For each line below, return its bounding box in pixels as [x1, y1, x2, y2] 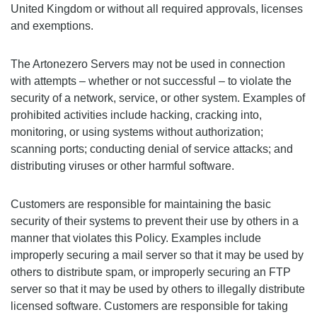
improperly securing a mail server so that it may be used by [11, 249, 304, 261]
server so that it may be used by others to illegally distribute [11, 283, 305, 295]
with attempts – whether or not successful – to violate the [11, 75, 292, 87]
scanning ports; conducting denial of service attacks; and [11, 143, 293, 155]
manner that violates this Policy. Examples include [11, 232, 261, 244]
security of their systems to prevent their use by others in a [11, 215, 299, 227]
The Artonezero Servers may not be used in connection [11, 58, 285, 70]
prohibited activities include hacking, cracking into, [11, 109, 262, 121]
